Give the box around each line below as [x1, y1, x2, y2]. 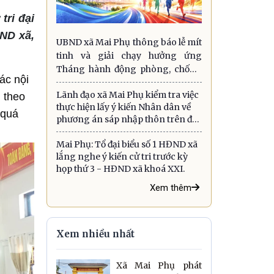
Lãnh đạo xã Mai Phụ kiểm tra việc [56, 89, 199, 100]
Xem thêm [150, 182, 191, 193]
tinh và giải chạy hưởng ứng [56, 50, 202, 61]
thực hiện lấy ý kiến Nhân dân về [56, 101, 191, 113]
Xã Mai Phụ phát [116, 259, 202, 271]
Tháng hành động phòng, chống [56, 63, 202, 75]
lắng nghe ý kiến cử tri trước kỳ [56, 150, 188, 162]
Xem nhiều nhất [56, 228, 135, 240]
